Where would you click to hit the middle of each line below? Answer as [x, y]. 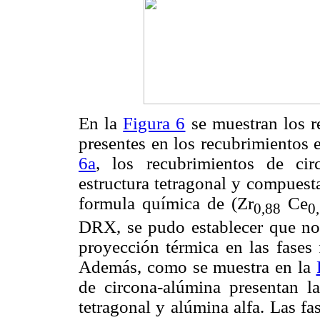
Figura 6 [154, 123]
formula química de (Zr [166, 203]
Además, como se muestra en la [197, 266]
